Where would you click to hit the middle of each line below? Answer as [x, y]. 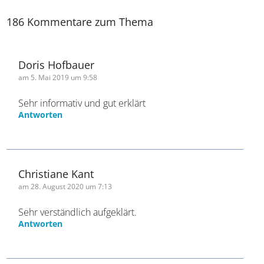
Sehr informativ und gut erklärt [82, 128]
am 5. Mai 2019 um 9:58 [58, 102]
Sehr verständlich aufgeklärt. [78, 237]
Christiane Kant [56, 198]
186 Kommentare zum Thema [80, 46]
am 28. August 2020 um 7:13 [65, 211]
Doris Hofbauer [57, 89]
